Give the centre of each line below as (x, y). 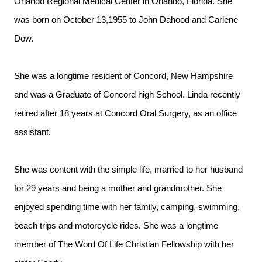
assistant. (32, 132)
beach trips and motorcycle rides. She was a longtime (116, 226)
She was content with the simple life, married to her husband (128, 170)
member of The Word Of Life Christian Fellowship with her (124, 244)
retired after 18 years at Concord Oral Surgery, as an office (125, 113)
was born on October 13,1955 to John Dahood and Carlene (126, 20)
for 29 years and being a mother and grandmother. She (118, 188)
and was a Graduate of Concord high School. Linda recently (127, 95)
